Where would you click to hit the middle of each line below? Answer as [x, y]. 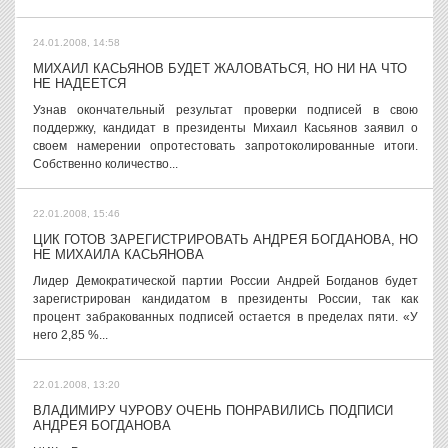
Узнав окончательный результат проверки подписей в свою [225, 110]
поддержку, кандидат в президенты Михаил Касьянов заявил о [225, 128]
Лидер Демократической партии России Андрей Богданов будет [225, 281]
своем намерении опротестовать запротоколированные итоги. [225, 146]
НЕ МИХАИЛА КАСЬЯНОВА [118, 254]
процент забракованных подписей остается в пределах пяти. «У [225, 317]
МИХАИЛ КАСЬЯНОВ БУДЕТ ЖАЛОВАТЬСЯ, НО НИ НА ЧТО [220, 68]
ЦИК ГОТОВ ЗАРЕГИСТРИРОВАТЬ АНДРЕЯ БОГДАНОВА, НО [225, 239]
